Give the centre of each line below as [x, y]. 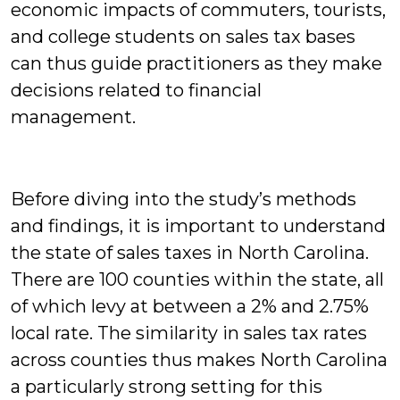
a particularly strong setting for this [167, 386]
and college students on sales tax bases [183, 36]
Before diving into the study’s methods [183, 199]
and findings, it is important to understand [198, 225]
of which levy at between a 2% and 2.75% [190, 306]
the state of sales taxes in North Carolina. [190, 252]
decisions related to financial [136, 90]
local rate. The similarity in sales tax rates [189, 333]
